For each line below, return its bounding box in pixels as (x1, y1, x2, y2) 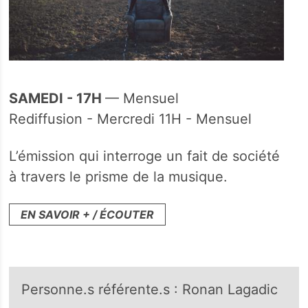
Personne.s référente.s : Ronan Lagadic (21, 280, 278, 298)
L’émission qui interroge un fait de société (9, 147, 280, 164)
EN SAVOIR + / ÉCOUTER (21, 207, 155, 221)
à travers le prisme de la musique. (9, 168, 228, 185)
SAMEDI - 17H (9, 89, 106, 107)
